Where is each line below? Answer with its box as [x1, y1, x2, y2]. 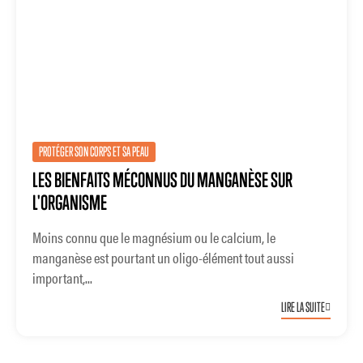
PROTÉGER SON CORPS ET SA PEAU [39, 143, 149, 160]
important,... [32, 267, 92, 288]
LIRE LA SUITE [281, 298, 325, 315]
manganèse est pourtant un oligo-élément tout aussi [32, 247, 294, 267]
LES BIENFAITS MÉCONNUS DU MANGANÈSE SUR [32, 168, 293, 191]
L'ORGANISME [32, 190, 107, 214]
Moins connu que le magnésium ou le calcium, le [32, 227, 275, 247]
